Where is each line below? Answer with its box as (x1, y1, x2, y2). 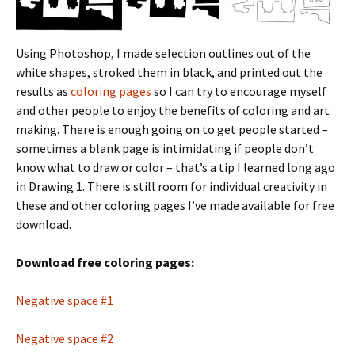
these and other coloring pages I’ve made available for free (16, 197, 334, 213)
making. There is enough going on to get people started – (16, 120, 328, 137)
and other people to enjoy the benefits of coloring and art (16, 101, 330, 118)
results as (16, 82, 71, 99)
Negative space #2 (16, 330, 113, 346)
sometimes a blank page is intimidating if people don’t (16, 139, 314, 156)
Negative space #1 (16, 292, 113, 308)
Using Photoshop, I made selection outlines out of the (16, 44, 311, 61)
